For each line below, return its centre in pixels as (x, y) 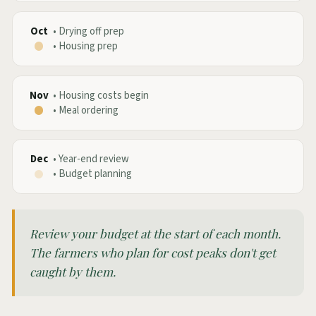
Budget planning (95, 174)
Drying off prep (91, 31)
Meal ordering (89, 110)
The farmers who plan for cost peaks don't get (153, 252)
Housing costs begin (104, 95)
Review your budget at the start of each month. (156, 233)
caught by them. (73, 271)
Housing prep (88, 46)
